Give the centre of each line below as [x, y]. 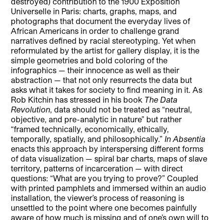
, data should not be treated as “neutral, [121, 109]
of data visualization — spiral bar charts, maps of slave [109, 158]
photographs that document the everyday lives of [101, 21]
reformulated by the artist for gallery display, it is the [105, 50]
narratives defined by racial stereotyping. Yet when [103, 40]
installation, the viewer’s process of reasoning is [98, 197]
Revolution [31, 109]
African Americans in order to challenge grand [95, 30]
